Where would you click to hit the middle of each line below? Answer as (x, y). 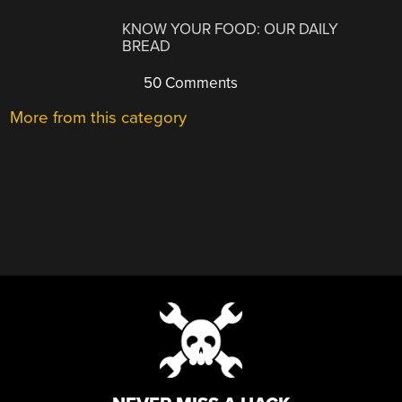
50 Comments (189, 83)
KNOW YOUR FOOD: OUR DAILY (231, 29)
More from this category (99, 117)
